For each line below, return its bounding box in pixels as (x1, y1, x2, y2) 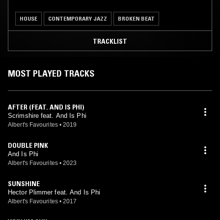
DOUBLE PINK (8, 140, 48, 150)
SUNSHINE (8, 179, 40, 188)
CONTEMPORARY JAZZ (48, 14, 107, 22)
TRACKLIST (93, 36, 127, 46)
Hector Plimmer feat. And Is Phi (8, 188, 101, 196)
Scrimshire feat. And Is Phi (8, 111, 86, 119)
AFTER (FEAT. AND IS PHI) (8, 102, 84, 111)
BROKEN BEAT (118, 14, 155, 22)
